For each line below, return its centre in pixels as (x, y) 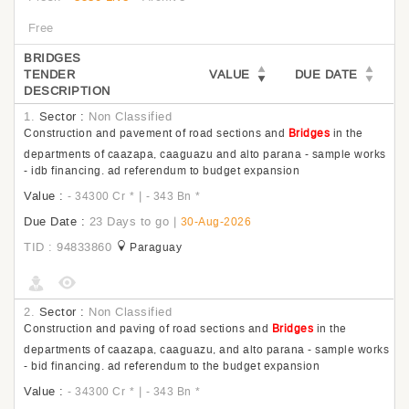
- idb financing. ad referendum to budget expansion (162, 171)
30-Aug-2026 (215, 222)
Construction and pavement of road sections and (156, 133)
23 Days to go (129, 221)
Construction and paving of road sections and (148, 329)
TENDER (49, 74)
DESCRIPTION (67, 91)
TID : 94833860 (68, 247)
